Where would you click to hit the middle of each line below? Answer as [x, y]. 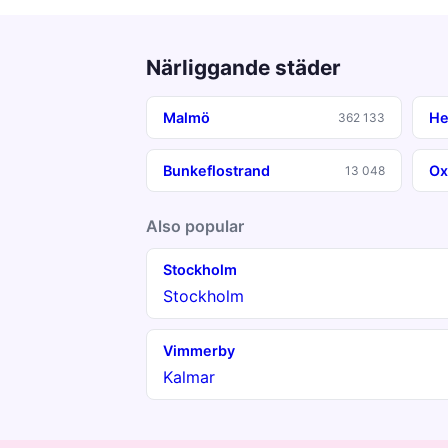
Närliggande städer [243, 67]
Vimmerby [199, 350]
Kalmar [189, 377]
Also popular [195, 226]
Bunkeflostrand [216, 170]
